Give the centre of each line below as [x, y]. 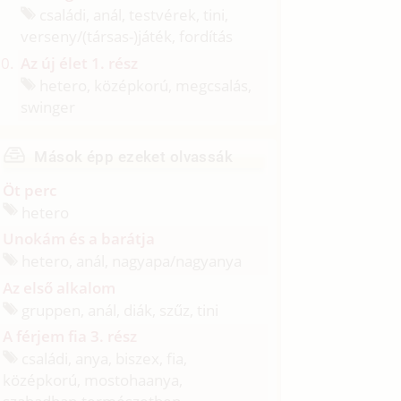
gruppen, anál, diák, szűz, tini [119, 310]
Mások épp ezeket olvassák [134, 156]
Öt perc [30, 190]
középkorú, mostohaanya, [93, 380]
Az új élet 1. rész [80, 63]
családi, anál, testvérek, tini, [132, 14]
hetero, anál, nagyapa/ [97, 260]
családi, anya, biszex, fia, [103, 359]
